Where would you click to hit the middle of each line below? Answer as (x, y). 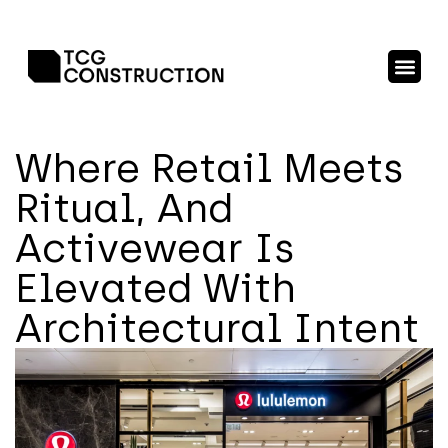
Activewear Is (155, 248)
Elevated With (155, 288)
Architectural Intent (217, 328)
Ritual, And (124, 208)
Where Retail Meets (209, 168)
